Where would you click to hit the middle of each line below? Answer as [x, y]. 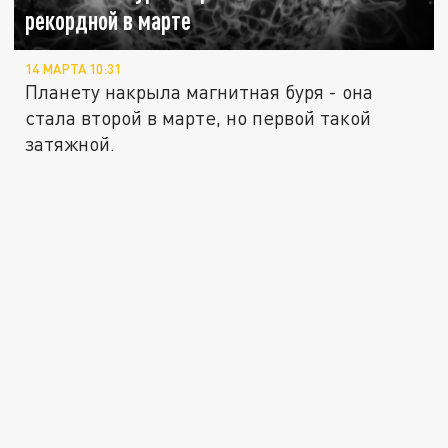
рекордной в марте [108, 21]
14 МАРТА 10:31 [73, 69]
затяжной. [70, 144]
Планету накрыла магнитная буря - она [199, 92]
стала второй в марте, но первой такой [198, 118]
